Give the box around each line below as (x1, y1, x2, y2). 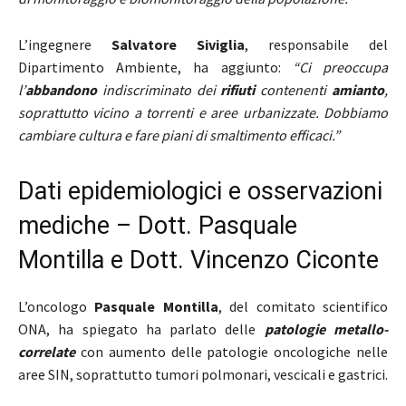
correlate (18, 342, 75, 361)
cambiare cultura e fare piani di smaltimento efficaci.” (18, 125, 340, 144)
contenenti (255, 80, 333, 99)
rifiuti (220, 80, 256, 99)
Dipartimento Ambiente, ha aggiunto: (18, 57, 293, 76)
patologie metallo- (264, 319, 389, 338)
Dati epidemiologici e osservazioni (18, 176, 382, 206)
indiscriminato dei (97, 80, 221, 99)
